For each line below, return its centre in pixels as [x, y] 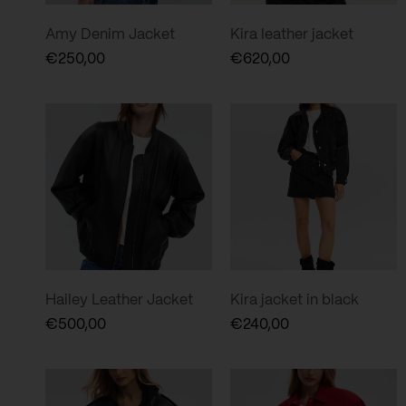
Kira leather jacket [292, 35]
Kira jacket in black [295, 300]
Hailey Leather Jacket [119, 300]
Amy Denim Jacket [110, 35]
